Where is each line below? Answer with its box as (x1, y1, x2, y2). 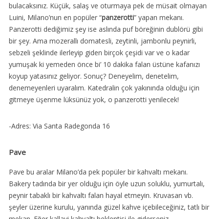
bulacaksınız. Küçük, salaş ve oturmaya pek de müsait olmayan (8, 1, 207, 11)
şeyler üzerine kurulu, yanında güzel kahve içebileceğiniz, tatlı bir (8, 202, 209, 212)
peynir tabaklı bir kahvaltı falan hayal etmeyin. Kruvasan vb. (8, 191, 193, 200)
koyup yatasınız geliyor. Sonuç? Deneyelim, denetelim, (8, 71, 179, 81)
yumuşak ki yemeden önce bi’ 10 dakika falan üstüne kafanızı (8, 60, 200, 69)
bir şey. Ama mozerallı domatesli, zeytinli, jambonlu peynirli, (8, 36, 197, 46)
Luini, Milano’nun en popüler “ (8, 13, 102, 22)
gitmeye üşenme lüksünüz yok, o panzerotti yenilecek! (8, 95, 179, 105)
